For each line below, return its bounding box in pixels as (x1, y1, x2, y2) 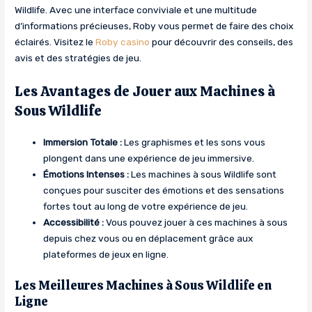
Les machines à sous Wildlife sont (129, 169, 277, 180)
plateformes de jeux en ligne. (43, 249, 169, 260)
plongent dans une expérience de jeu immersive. (43, 153, 255, 164)
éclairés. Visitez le (15, 36, 96, 48)
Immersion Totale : (43, 136, 123, 148)
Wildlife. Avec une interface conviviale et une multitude (15, 4, 258, 16)
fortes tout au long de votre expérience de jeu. (43, 201, 249, 212)
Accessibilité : (43, 217, 104, 228)
